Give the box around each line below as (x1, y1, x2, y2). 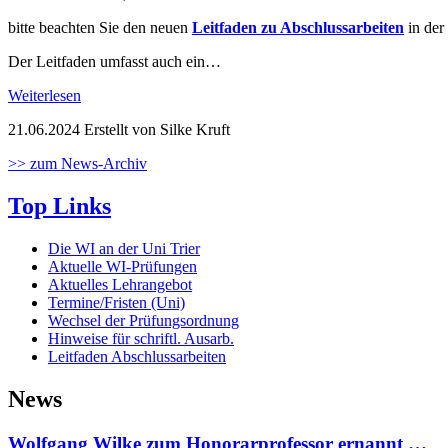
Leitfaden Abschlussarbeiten (48, 348, 226, 366)
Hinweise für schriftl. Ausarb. (48, 330, 234, 348)
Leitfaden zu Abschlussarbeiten (192, 19, 404, 37)
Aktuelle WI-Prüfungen (48, 258, 197, 276)
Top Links (8, 193, 111, 220)
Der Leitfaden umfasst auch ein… (8, 53, 221, 71)
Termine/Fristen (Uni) (48, 294, 185, 312)
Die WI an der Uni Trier (48, 240, 200, 258)
